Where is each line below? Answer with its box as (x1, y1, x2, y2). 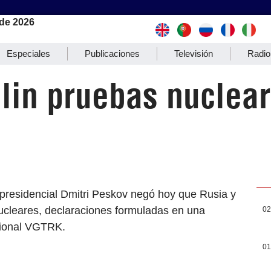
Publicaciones (85, 48, 140, 59)
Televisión (174, 48, 213, 59)
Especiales (7, 48, 50, 59)
